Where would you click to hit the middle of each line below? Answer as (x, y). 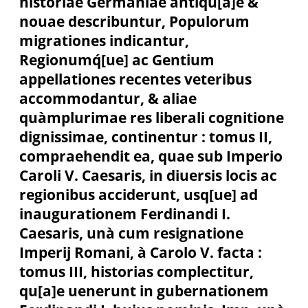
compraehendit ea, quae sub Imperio (151, 156)
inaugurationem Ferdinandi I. (125, 214)
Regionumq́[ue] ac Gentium (117, 60)
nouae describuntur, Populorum (134, 22)
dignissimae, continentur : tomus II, (146, 137)
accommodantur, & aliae (108, 99)
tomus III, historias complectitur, (136, 272)
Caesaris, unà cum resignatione (131, 233)
